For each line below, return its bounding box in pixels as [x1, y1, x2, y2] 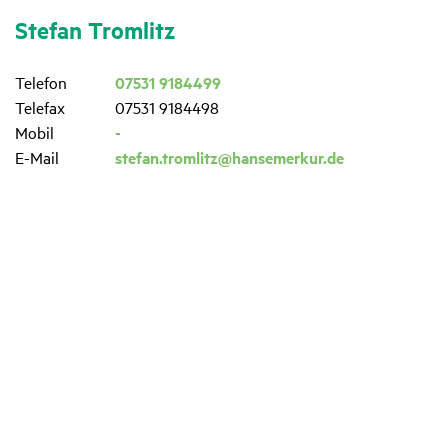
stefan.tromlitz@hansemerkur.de [115, 145, 344, 169]
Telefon [15, 70, 67, 93]
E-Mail [15, 145, 59, 168]
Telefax [15, 95, 65, 118]
